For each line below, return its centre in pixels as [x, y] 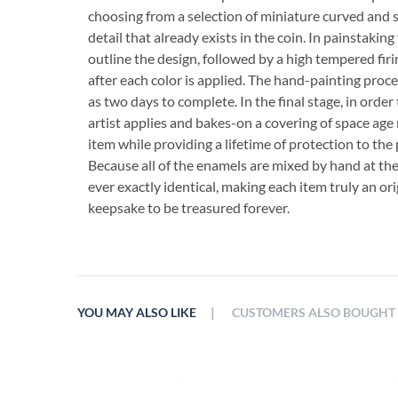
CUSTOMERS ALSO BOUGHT [314, 313]
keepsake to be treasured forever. [189, 207]
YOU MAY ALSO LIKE [137, 313]
